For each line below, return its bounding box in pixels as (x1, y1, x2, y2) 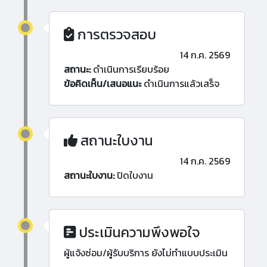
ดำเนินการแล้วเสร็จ (141, 76, 219, 91)
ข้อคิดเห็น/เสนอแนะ (64, 76, 141, 91)
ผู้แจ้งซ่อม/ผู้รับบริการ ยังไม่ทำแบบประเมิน (64, 246, 228, 260)
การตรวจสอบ (74, 24, 156, 45)
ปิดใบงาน (114, 168, 153, 183)
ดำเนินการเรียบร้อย (91, 62, 169, 77)
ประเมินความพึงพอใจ (76, 222, 200, 243)
